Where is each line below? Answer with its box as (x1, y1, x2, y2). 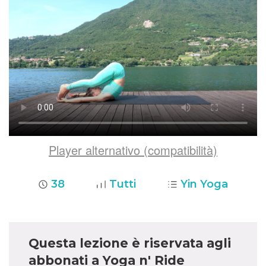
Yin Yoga (180, 178, 228, 191)
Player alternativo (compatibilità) (49, 141, 217, 159)
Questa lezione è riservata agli (28, 236, 232, 251)
